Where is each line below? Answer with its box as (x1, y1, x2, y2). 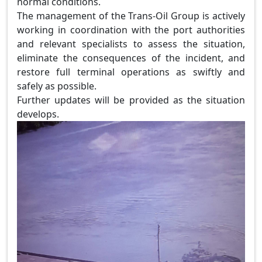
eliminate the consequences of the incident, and (17, 51, 245, 65)
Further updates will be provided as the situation (17, 94, 245, 107)
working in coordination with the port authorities (17, 23, 245, 37)
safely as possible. (17, 80, 96, 93)
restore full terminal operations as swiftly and (17, 65, 245, 79)
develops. (17, 108, 61, 121)
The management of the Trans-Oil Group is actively (17, 9, 245, 23)
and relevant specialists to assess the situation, (17, 37, 245, 51)
